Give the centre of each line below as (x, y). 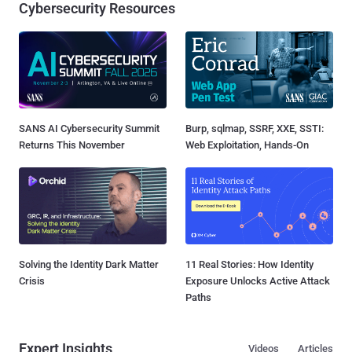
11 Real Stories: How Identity (249, 264)
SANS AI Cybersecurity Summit (89, 128)
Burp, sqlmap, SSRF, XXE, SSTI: (255, 128)
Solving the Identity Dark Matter (89, 264)
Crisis (32, 280)
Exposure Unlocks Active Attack (258, 280)
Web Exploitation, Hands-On (247, 145)
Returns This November (72, 145)
